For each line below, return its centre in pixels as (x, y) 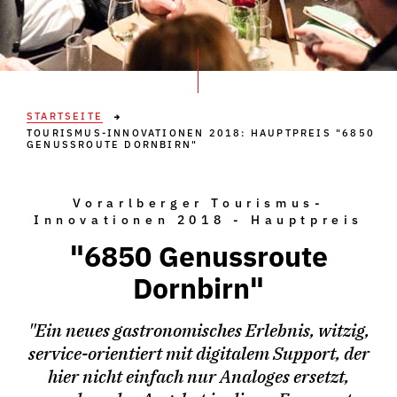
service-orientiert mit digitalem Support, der (198, 353)
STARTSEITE (65, 116)
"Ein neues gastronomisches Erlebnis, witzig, (198, 330)
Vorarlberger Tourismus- (198, 203)
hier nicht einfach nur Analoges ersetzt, (198, 376)
